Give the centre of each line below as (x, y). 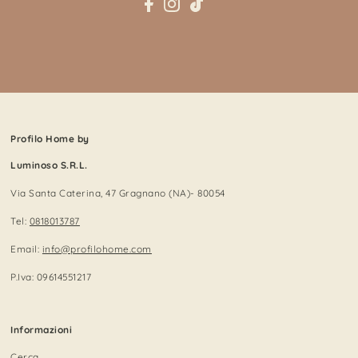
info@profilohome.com (97, 249)
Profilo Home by (50, 139)
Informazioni (42, 329)
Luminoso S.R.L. (49, 165)
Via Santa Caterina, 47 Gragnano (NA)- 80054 (118, 193)
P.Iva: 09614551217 (51, 276)
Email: (26, 249)
